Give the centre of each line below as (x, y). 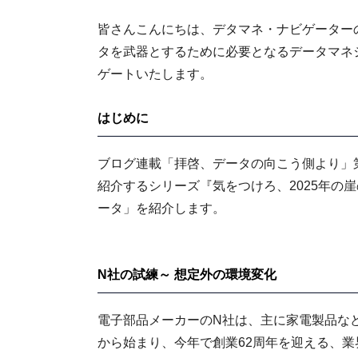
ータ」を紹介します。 (161, 208)
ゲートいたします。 (155, 74)
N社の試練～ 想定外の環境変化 (187, 274)
